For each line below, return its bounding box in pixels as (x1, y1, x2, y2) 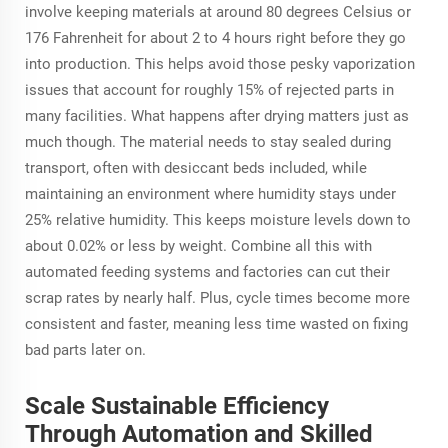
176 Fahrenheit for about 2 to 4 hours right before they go (25, 28, 406, 47)
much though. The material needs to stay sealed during (25, 132, 391, 151)
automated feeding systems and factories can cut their (25, 262, 390, 281)
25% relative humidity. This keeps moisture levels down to (25, 210, 411, 229)
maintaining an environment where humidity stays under (25, 184, 396, 203)
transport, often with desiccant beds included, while (25, 158, 367, 177)
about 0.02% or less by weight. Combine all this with (25, 236, 372, 255)
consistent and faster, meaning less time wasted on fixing (25, 314, 408, 333)
